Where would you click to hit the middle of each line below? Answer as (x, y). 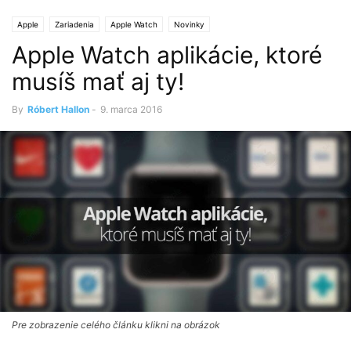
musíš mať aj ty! (98, 81)
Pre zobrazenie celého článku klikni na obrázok (116, 325)
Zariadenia (74, 24)
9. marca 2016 (131, 109)
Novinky (189, 24)
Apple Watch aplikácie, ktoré (167, 55)
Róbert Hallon (58, 109)
